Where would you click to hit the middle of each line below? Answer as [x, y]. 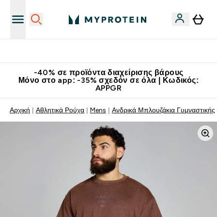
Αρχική [20, 110]
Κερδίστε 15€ [114, 51]
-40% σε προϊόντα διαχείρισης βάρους [108, 72]
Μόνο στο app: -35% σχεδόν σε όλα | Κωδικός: [108, 80]
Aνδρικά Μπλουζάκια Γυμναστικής [163, 110]
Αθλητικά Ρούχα [60, 110]
